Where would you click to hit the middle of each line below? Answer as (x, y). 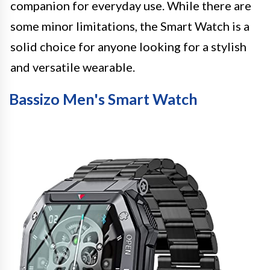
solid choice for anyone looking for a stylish (128, 46)
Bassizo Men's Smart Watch (103, 99)
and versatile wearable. (73, 67)
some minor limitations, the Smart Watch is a (130, 26)
